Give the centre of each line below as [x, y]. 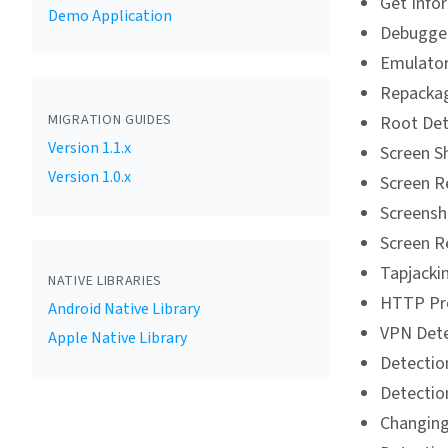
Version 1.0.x [89, 177]
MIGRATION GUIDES [110, 120]
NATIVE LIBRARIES [105, 281]
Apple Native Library [117, 338]
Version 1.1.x [89, 148]
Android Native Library [124, 309]
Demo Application [110, 16]
